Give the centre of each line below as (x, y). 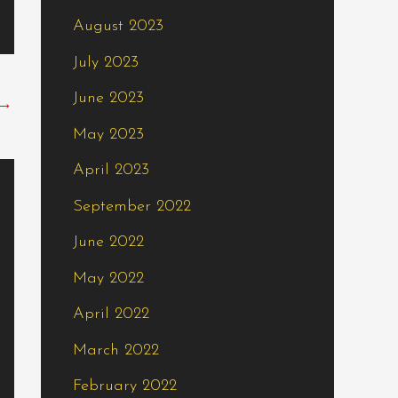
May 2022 (108, 278)
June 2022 (108, 243)
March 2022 (116, 350)
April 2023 (111, 171)
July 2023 (106, 62)
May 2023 (108, 134)
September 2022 (132, 206)
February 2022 (125, 386)
